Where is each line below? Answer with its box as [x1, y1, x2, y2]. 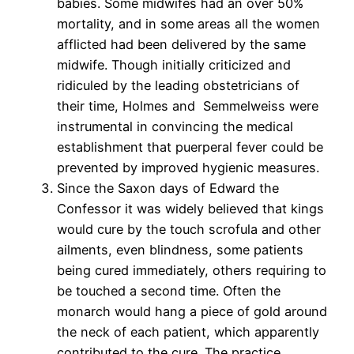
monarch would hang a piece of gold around [57, 303, 327, 320]
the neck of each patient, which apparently [57, 324, 319, 341]
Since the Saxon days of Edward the [57, 180, 279, 197]
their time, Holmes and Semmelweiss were [57, 98, 318, 115]
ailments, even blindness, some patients [57, 242, 303, 258]
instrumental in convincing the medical [57, 119, 293, 135]
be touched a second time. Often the [57, 283, 281, 299]
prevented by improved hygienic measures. [57, 160, 319, 176]
